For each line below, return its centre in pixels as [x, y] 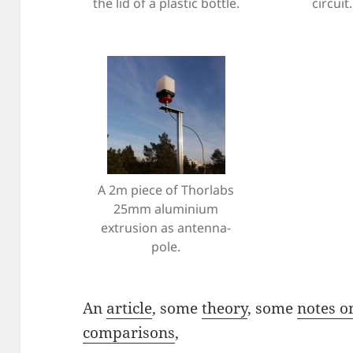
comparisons [129, 333]
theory [225, 308]
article [130, 308]
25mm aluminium [166, 209]
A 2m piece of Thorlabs [166, 190]
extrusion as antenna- [166, 228]
